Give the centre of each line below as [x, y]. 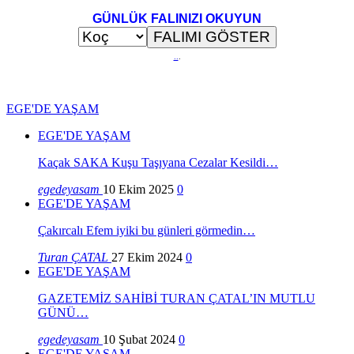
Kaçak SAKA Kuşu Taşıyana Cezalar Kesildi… [158, 163]
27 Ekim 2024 [147, 258]
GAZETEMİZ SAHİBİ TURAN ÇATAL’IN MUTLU [177, 299]
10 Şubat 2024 [139, 340]
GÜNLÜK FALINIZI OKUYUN [177, 19]
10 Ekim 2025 [138, 190]
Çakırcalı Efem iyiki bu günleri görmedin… [147, 231]
